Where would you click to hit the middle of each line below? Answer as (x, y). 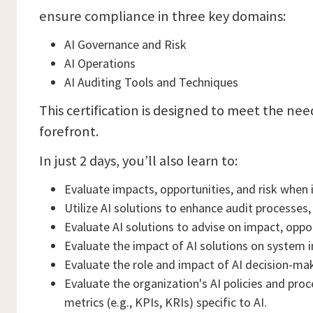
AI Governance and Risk (125, 44)
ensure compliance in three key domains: (162, 16)
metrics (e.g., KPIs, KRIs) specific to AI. (166, 302)
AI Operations (100, 63)
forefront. (69, 131)
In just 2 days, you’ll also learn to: (138, 161)
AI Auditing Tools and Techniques (151, 82)
